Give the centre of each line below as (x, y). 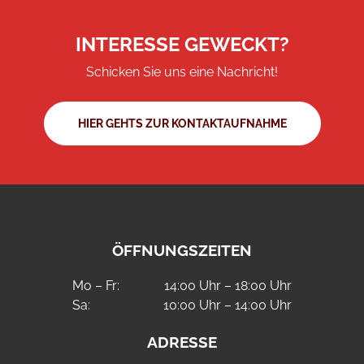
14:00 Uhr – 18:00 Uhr (226, 286)
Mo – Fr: (97, 286)
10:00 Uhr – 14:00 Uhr (226, 305)
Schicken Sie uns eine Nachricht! (182, 71)
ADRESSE (182, 342)
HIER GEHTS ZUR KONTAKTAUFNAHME (182, 123)
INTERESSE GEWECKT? (182, 44)
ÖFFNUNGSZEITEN (182, 250)
